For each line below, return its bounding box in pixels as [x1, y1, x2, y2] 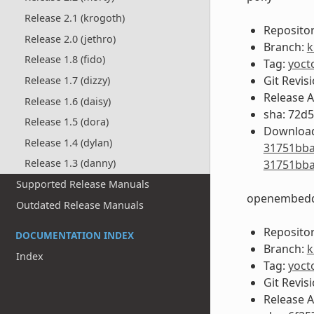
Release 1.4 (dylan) [24, 135, 112, 149]
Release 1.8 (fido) [24, 53, 105, 67]
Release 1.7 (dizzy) [24, 73, 110, 87]
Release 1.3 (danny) [24, 156, 116, 170]
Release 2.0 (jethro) [24, 32, 116, 46]
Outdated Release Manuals [16, 198, 144, 212]
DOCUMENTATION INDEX [15, 228, 134, 242]
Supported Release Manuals [16, 177, 150, 191]
